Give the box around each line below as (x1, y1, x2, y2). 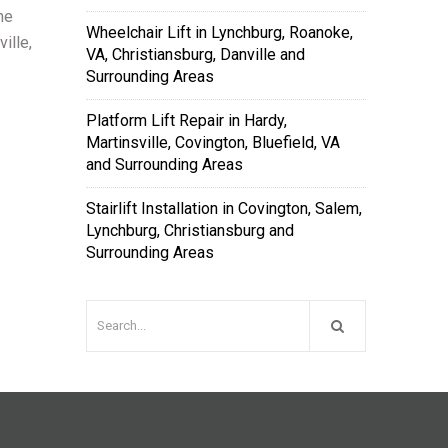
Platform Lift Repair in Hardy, (86, 111, 287, 130)
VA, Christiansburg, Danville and (86, 45, 305, 64)
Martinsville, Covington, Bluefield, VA (86, 133, 340, 152)
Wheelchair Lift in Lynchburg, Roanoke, (86, 23, 353, 42)
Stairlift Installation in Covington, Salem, (86, 199, 362, 218)
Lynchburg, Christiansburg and (86, 221, 294, 240)
